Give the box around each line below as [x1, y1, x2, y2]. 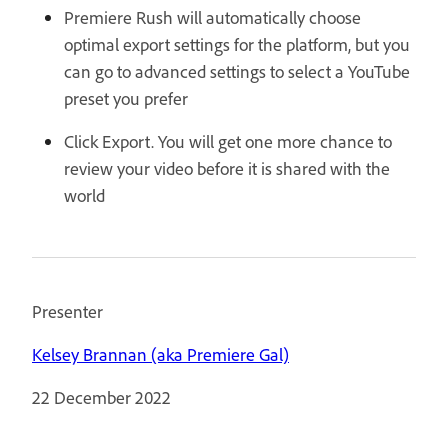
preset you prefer [64, 87, 188, 110]
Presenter [32, 300, 103, 323]
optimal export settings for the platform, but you [64, 33, 410, 56]
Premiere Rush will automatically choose [64, 6, 361, 29]
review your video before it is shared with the [64, 157, 390, 180]
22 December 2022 [32, 386, 171, 409]
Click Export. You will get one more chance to [64, 130, 392, 153]
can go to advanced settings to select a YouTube [64, 60, 410, 83]
